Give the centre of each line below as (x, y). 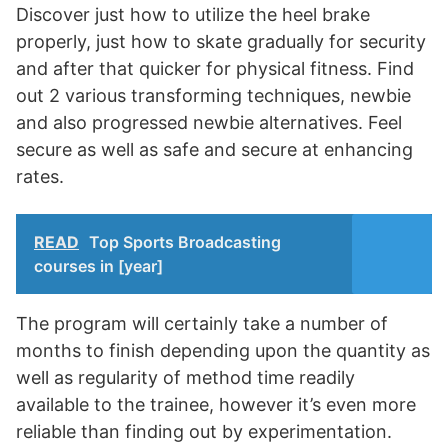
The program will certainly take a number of (202, 323)
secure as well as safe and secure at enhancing (214, 149)
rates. (40, 176)
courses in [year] (98, 266)
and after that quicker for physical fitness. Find (215, 68)
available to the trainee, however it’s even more (216, 404)
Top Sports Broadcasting (185, 242)
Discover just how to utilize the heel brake (193, 14)
